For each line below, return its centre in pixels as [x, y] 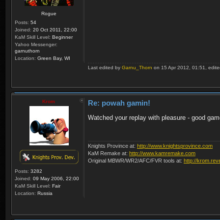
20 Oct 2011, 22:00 [54, 30]
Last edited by [105, 68]
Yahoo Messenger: [36, 45]
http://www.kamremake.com [162, 153]
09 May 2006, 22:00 [55, 179]
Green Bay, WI [53, 58]
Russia [44, 193]
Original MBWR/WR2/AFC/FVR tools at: [136, 160]
